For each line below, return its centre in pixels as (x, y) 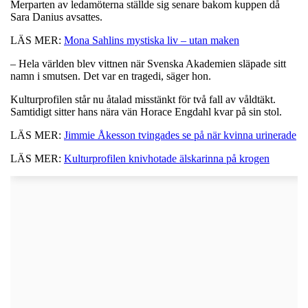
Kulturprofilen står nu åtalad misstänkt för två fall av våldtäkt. (143, 99)
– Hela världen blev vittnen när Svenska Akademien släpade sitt (148, 63)
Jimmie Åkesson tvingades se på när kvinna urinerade (180, 135)
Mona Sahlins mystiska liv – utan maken (152, 40)
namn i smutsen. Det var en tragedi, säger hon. (112, 76)
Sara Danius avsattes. (58, 16)
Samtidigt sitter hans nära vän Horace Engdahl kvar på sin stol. (147, 111)
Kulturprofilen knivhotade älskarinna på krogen (167, 158)
